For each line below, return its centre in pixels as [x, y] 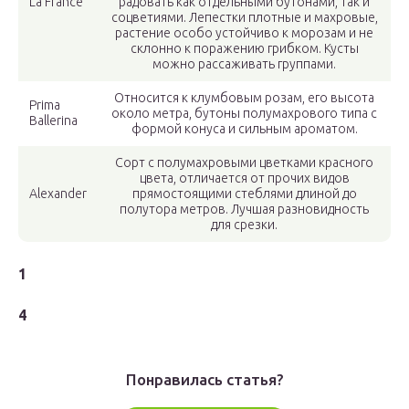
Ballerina [53, 121]
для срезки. [244, 225]
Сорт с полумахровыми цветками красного [244, 163]
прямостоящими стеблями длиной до [244, 194]
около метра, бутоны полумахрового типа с [244, 113]
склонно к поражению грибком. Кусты [244, 48]
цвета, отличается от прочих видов [244, 178]
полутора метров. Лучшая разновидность [244, 209]
